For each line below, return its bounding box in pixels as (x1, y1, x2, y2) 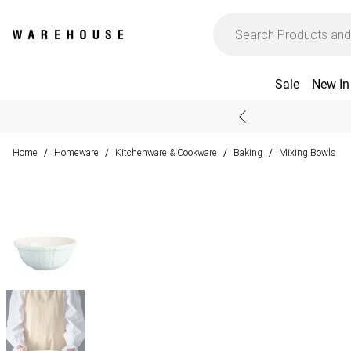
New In (311, 77, 349, 92)
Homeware (54, 147, 99, 158)
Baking (233, 147, 262, 158)
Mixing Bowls (279, 147, 335, 158)
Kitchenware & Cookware (115, 147, 217, 158)
